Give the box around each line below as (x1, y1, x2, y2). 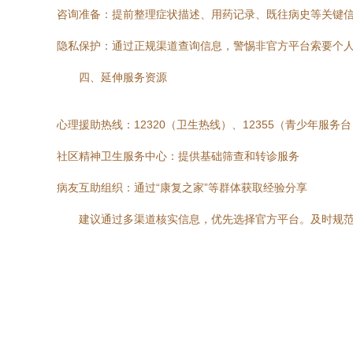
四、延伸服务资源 (79, 71, 167, 84)
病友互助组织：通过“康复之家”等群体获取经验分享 (57, 181, 307, 194)
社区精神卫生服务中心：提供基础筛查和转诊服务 (57, 150, 299, 162)
